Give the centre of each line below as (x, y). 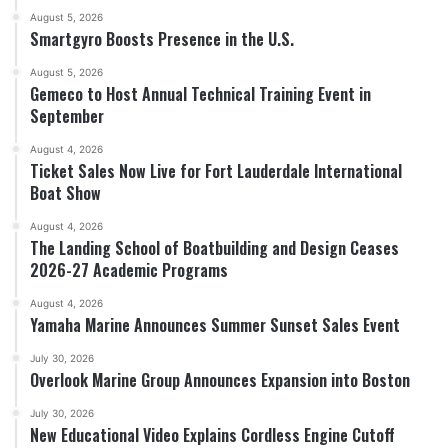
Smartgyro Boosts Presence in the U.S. (162, 38)
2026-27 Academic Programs (129, 269)
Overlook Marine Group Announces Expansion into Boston (220, 379)
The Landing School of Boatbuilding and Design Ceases (214, 247)
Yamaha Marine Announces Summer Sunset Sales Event (215, 324)
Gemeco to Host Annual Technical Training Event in (200, 93)
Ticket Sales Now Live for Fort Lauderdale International (216, 170)
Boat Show (65, 192)
